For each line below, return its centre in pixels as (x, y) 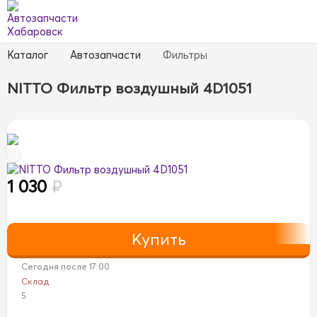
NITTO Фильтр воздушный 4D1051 (129, 87)
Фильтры (185, 55)
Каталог (28, 55)
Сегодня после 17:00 (65, 267)
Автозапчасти (105, 55)
